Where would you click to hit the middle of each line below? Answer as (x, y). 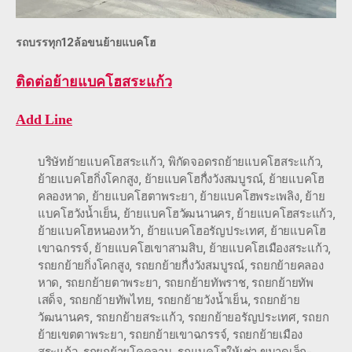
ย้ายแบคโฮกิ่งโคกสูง (88, 178)
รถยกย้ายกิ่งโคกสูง (84, 265)
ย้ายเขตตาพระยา (81, 334)
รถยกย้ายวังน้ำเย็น (202, 299)
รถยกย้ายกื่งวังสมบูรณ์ (189, 265)
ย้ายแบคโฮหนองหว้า (90, 230)
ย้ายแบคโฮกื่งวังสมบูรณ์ (203, 178)
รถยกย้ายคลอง (287, 265)
